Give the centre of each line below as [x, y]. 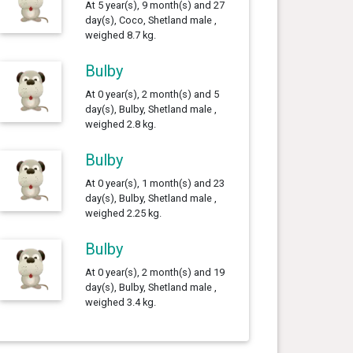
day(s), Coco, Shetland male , [150, 20]
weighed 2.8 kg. [120, 124]
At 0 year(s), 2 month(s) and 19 [154, 272]
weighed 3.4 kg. [120, 302]
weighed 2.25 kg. [123, 213]
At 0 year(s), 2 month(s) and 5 [152, 94]
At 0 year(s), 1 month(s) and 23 [154, 183]
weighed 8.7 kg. [120, 35]
